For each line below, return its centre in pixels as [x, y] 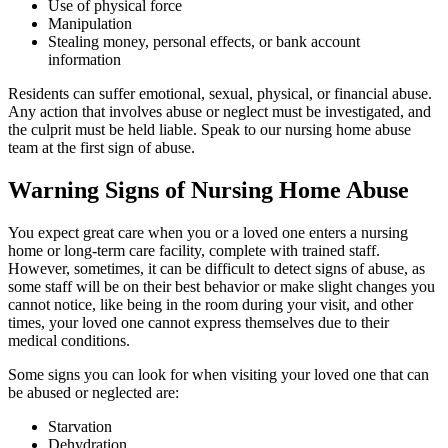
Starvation [82, 427]
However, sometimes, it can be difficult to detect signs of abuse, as [216, 269]
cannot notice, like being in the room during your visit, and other [210, 305]
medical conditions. [71, 341]
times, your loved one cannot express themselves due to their [198, 323]
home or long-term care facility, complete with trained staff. [194, 251]
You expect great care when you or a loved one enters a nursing [208, 233]
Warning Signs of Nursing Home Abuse [208, 190]
